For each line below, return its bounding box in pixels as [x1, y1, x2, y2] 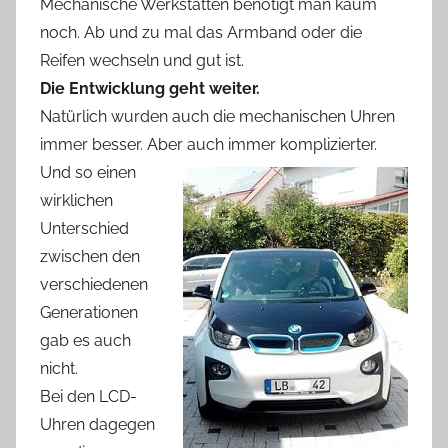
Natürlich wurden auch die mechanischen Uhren [40, 106, 395, 126]
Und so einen [40, 162, 136, 182]
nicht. [40, 358, 78, 378]
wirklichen [40, 190, 113, 210]
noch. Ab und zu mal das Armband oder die [40, 22, 362, 42]
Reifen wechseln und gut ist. [40, 50, 244, 70]
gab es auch [40, 330, 131, 350]
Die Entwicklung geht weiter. [40, 78, 260, 98]
